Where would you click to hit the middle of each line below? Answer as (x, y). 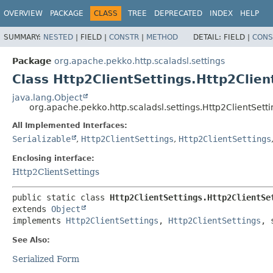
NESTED (58, 37)
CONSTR (124, 37)
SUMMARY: (23, 37)
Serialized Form (46, 259)
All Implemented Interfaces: (70, 125)
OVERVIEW (23, 13)
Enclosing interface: (53, 158)
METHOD (162, 37)
